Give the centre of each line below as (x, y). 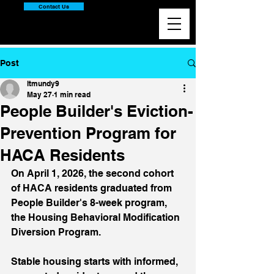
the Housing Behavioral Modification (97, 217)
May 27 (39, 94)
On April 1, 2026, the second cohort (94, 173)
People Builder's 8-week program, (90, 203)
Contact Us (54, 6)
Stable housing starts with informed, (96, 261)
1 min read (72, 94)
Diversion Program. (57, 232)
